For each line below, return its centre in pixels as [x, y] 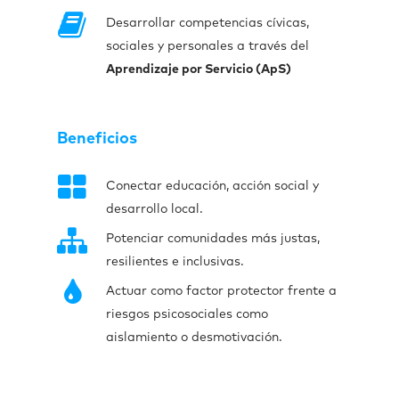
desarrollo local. [155, 210]
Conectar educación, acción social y [212, 187]
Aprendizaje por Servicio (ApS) [199, 70]
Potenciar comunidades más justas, [213, 239]
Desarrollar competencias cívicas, [208, 24]
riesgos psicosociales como [187, 315]
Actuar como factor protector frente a [221, 292]
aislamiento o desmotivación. [194, 338]
